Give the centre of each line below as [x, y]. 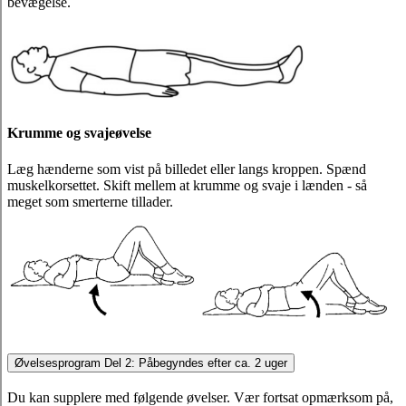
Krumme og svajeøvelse [79, 133]
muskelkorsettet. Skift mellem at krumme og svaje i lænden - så [187, 185]
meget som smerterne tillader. [92, 201]
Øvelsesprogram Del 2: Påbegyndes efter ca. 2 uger [151, 363]
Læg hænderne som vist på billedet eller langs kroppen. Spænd [187, 169]
